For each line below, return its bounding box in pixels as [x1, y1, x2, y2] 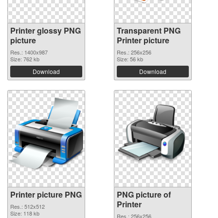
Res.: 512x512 [10, 202, 45, 210]
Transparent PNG [117, 25, 181, 36]
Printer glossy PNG [10, 25, 81, 36]
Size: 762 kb [10, 55, 39, 63]
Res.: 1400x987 [10, 48, 48, 56]
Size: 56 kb [117, 55, 143, 63]
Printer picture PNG [10, 189, 82, 200]
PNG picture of [117, 189, 171, 200]
